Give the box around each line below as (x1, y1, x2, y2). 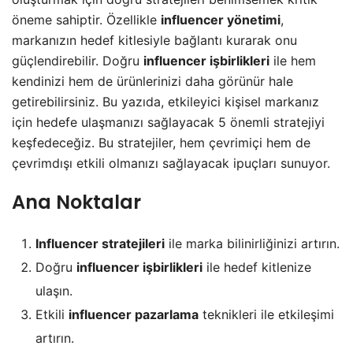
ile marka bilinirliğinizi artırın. (165, 236, 340, 252)
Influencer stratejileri (35, 236, 165, 252)
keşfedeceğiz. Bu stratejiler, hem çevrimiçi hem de (12, 135, 310, 151)
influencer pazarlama (69, 307, 199, 323)
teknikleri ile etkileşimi (199, 307, 334, 323)
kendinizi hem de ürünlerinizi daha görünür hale (12, 73, 293, 90)
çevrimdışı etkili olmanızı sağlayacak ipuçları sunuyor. (12, 155, 330, 172)
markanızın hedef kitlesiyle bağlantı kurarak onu (12, 32, 297, 49)
